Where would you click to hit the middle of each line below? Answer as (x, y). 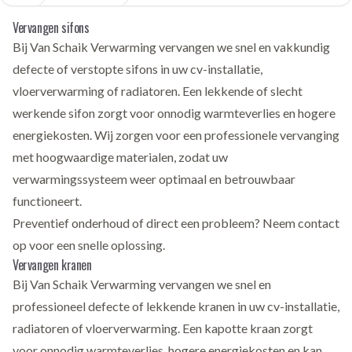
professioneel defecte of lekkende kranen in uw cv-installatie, (176, 306)
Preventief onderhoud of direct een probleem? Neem (155, 223)
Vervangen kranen (52, 265)
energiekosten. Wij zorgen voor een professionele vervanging (176, 135)
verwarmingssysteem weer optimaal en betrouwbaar (154, 179)
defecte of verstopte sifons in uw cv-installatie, (137, 69)
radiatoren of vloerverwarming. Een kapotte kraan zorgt (163, 328)
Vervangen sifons (51, 27)
